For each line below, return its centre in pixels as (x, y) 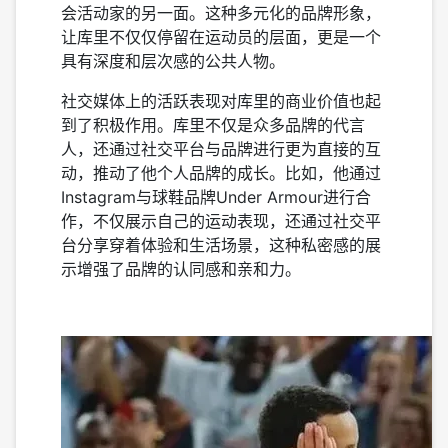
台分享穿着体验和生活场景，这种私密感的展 (221, 245)
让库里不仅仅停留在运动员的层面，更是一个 (221, 37)
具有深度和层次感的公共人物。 (173, 61)
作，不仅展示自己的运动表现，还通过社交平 (221, 221)
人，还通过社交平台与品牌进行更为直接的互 (221, 149)
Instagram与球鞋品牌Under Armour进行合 (216, 197)
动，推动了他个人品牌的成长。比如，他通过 (221, 173)
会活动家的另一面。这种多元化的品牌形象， (221, 13)
